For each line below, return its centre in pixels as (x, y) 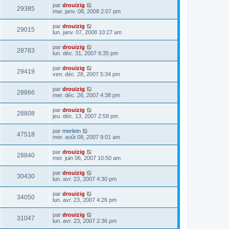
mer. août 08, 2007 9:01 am (86, 137)
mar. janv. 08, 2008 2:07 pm (87, 11)
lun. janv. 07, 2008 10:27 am (87, 32)
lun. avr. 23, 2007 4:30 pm (85, 179)
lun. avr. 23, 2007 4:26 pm (85, 200)
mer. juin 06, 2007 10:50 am (87, 158)
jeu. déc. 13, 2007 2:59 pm (85, 116)
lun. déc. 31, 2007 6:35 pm (85, 53)
